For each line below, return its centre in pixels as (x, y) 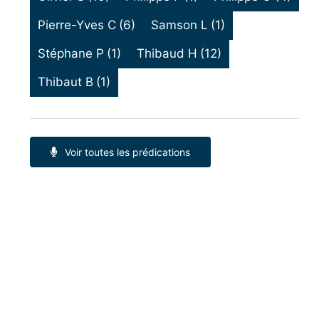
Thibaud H (167, 54)
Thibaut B (65, 82)
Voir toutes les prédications (127, 152)
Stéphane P (70, 54)
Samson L (180, 25)
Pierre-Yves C (77, 25)
